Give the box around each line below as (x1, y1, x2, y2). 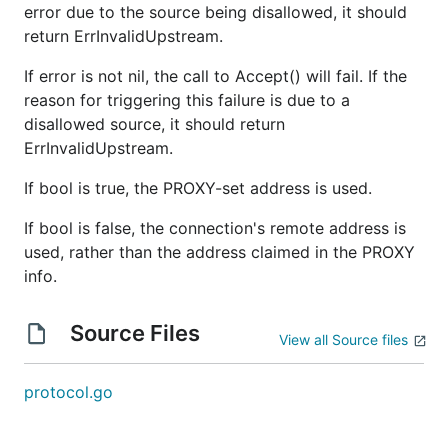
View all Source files (279, 331, 408, 348)
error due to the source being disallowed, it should (24, 2, 407, 22)
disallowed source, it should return (24, 114, 285, 134)
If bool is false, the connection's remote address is (24, 218, 406, 238)
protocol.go (24, 382, 113, 402)
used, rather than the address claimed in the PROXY (24, 242, 415, 262)
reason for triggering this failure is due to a (24, 90, 350, 110)
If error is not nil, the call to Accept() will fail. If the (24, 66, 407, 86)
